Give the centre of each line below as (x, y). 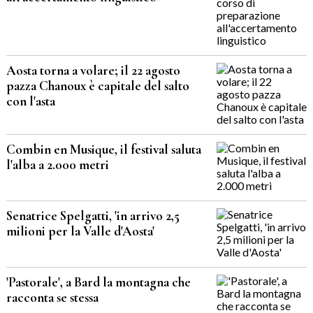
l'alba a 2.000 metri (57, 165)
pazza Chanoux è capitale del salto (97, 86)
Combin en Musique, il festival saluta (103, 150)
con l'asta (30, 102)
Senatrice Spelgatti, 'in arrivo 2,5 (93, 216)
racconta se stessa (52, 298)
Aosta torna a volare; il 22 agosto (93, 71)
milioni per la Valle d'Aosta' (80, 232)
